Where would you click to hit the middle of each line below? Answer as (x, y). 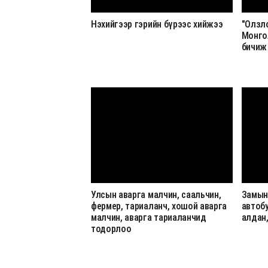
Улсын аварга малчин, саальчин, (156, 195)
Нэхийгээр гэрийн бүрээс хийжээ (157, 24)
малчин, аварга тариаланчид (149, 217)
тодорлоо (111, 229)
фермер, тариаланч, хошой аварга (159, 206)
